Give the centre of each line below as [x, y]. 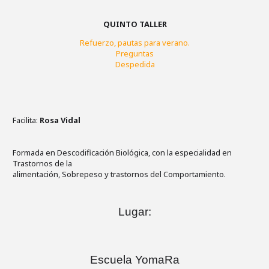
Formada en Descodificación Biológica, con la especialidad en [122, 153]
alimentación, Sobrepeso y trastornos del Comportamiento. [119, 174]
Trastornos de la [42, 163]
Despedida [135, 64]
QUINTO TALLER [135, 24]
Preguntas [135, 53]
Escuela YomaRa [135, 260]
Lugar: [135, 212]
